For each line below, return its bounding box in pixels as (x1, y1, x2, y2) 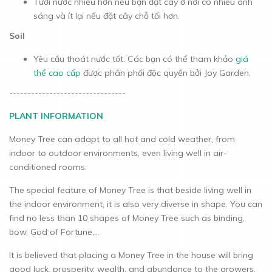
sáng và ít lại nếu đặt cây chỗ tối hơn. (33, 10, 180, 21)
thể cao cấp (33, 67, 81, 78)
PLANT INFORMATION (9, 110, 103, 121)
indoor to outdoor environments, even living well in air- (9, 147, 227, 158)
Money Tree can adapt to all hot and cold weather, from (9, 133, 235, 144)
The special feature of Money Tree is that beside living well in (9, 184, 251, 195)
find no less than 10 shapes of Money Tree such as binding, (9, 212, 245, 223)
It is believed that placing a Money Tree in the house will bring (9, 249, 253, 260)
